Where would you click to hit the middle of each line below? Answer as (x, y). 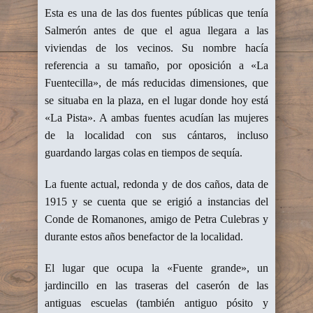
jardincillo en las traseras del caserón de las (156, 285)
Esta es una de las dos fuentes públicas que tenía (156, 13)
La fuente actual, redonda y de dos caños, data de (156, 184)
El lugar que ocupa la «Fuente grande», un (156, 268)
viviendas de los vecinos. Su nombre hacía (156, 48)
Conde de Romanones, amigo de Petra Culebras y (156, 219)
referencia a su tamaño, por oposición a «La (156, 65)
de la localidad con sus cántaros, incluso (156, 135)
